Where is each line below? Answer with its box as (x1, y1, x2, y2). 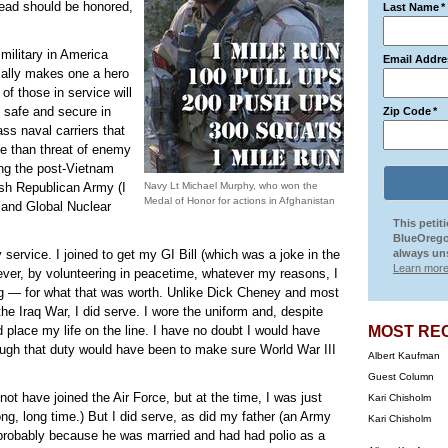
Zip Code (383, 105, 431, 117)
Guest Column (368, 371, 434, 382)
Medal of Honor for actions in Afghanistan (144, 195, 335, 206)
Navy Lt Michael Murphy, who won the (144, 180, 318, 191)
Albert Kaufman (368, 350, 440, 361)
